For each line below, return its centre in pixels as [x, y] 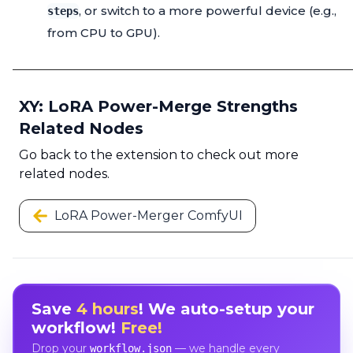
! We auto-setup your [226, 308]
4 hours [107, 308]
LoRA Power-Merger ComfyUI [149, 216]
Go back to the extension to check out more [159, 155]
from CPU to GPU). [104, 33]
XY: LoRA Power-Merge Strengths [158, 107]
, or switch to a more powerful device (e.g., [208, 11]
